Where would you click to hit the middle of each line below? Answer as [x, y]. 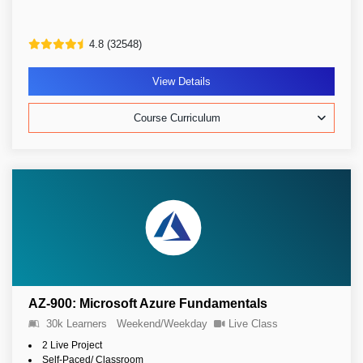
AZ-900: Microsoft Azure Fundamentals [148, 303]
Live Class [253, 324]
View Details [181, 81]
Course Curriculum [177, 118]
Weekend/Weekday [162, 324]
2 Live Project [72, 345]
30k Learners [77, 324]
